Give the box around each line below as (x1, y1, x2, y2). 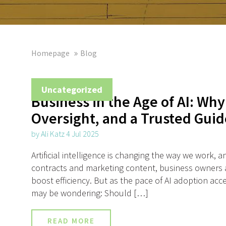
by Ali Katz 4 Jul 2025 (31, 129, 99, 139)
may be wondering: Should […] (31, 187, 148, 199)
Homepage (31, 48, 70, 58)
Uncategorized (41, 84, 102, 95)
